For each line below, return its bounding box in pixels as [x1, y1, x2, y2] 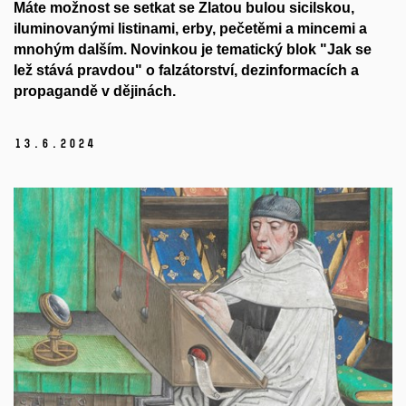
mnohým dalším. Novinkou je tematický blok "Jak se [14, 42, 372, 58]
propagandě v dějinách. [14, 83, 176, 100]
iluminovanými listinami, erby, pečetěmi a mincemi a [14, 21, 367, 37]
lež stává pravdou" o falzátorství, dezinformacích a [14, 63, 359, 79]
